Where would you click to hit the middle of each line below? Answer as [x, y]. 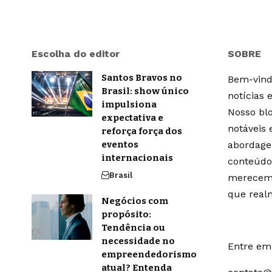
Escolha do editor [76, 53]
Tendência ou [133, 227]
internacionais [137, 158]
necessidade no [138, 241]
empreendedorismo [149, 254]
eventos [120, 144]
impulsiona [129, 104]
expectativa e [132, 117]
